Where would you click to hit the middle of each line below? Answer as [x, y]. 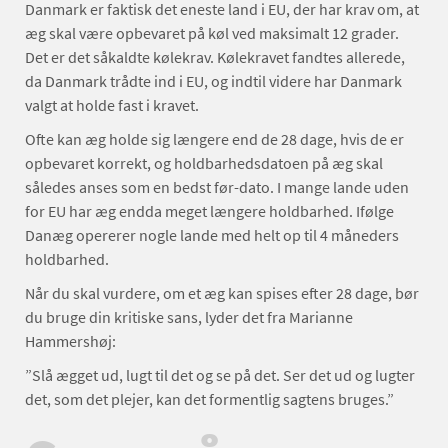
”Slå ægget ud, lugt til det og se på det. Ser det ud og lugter [220, 375]
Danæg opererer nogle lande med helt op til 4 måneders [212, 235]
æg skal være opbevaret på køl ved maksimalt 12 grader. [212, 33]
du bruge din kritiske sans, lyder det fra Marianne [189, 317]
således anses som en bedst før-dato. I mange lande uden [217, 187]
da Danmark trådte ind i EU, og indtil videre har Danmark [213, 81]
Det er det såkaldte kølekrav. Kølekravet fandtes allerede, [215, 57]
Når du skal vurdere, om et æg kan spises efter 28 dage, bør [222, 293]
